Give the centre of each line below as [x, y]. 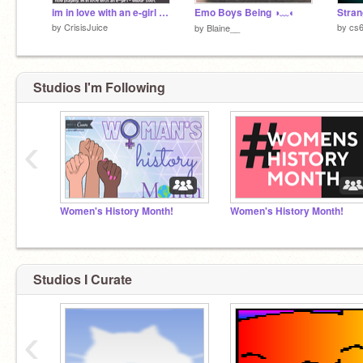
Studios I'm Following [99, 87]
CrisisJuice [86, 26]
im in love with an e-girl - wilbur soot [164, 12]
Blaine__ [223, 27]
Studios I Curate [83, 279]
